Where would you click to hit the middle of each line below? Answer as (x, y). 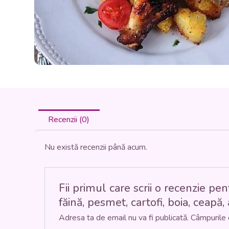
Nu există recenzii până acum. (96, 147)
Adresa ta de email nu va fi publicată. (123, 217)
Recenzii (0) (69, 120)
